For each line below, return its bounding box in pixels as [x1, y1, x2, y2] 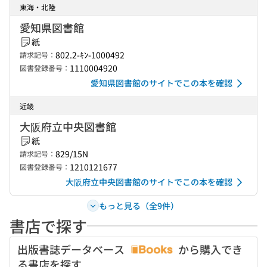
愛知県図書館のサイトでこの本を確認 [91, 77, 232, 89]
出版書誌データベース [17, 241, 127, 257]
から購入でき [176, 241, 243, 257]
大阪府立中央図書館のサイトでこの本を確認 [66, 176, 232, 188]
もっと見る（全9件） [98, 199, 179, 212]
